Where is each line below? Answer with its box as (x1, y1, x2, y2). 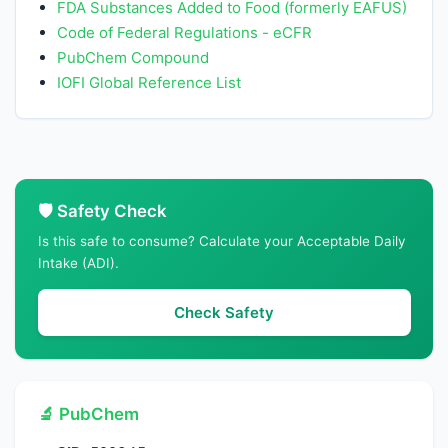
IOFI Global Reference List (57, 73, 242, 93)
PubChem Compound (57, 48, 210, 68)
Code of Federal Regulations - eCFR (57, 23, 313, 43)
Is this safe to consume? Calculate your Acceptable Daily (37, 232, 406, 249)
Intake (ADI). (37, 254, 119, 271)
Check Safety (174, 302, 274, 322)
